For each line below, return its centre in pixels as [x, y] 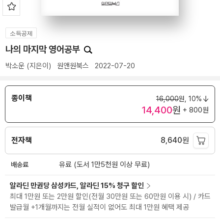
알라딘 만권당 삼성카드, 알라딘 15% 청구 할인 [77, 186]
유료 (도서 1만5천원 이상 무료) [104, 165]
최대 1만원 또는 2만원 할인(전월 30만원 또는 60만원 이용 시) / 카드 [110, 197]
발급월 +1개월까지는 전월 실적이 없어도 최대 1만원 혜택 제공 [99, 207]
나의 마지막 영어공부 [44, 49]
